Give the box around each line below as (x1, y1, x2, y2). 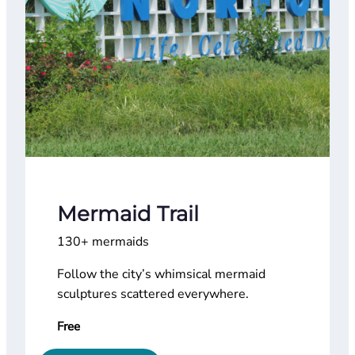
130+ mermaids (57, 233, 149, 251)
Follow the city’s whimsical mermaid (57, 265, 265, 284)
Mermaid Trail (57, 200, 199, 227)
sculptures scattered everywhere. (57, 285, 249, 303)
